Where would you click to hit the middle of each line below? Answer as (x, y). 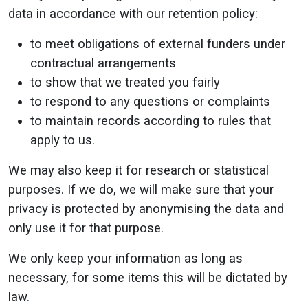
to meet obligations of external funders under (158, 44)
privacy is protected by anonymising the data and (146, 209)
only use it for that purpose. (86, 228)
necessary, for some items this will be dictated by (148, 278)
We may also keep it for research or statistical (139, 170)
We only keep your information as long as (125, 258)
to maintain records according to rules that (151, 121)
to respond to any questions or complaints (150, 102)
